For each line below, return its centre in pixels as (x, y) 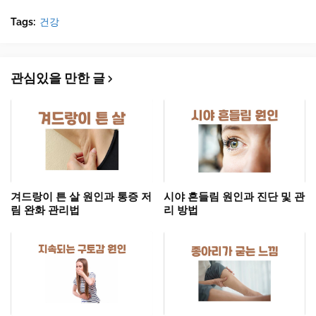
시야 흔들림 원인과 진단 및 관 (234, 197)
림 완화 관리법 (45, 211)
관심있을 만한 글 (58, 78)
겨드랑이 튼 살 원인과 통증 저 (81, 197)
